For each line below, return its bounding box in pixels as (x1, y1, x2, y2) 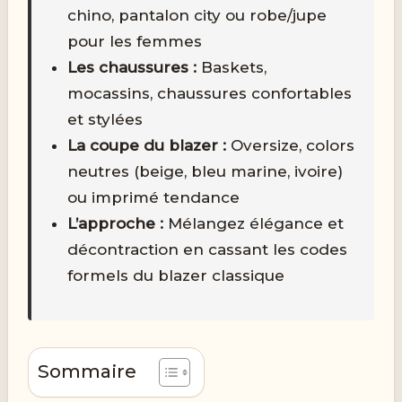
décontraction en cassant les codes (67, 240, 348, 258)
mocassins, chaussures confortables (67, 83, 353, 102)
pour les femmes (67, 31, 203, 50)
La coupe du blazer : (67, 135, 227, 154)
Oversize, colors (226, 135, 355, 154)
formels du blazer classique (67, 266, 285, 284)
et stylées (67, 109, 144, 128)
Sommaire (38, 359, 137, 382)
